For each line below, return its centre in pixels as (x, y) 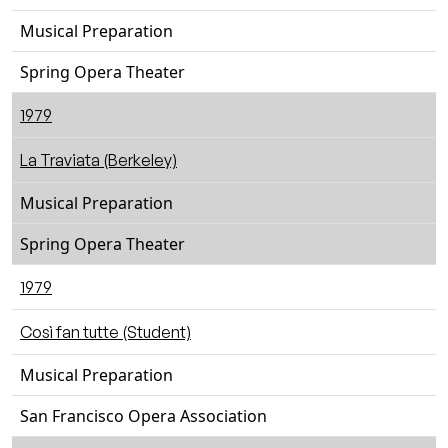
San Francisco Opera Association (143, 416)
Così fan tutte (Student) (105, 332)
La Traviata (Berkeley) (98, 160)
